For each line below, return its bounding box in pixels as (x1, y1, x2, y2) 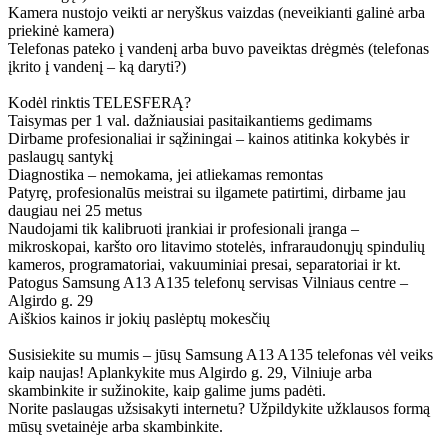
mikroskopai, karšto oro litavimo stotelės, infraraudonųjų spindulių (8, 237, 425, 255)
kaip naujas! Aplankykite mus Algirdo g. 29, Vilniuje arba (8, 363, 372, 381)
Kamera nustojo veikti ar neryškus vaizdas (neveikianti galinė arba (8, 3, 425, 21)
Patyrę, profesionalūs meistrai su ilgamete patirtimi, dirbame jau (8, 183, 406, 201)
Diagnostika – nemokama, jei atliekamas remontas (8, 165, 323, 183)
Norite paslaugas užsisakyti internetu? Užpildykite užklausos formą (8, 399, 430, 417)
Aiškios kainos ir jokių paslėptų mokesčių (8, 309, 270, 327)
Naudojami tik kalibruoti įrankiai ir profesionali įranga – (8, 219, 359, 237)
